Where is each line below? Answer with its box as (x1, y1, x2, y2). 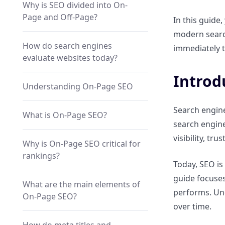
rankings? (23, 150, 60, 161)
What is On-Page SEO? (23, 109, 107, 121)
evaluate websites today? (23, 52, 118, 63)
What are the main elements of (23, 179, 140, 190)
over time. (173, 201, 211, 212)
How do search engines (23, 40, 112, 51)
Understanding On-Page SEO (23, 81, 133, 92)
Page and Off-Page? (23, 12, 97, 23)
